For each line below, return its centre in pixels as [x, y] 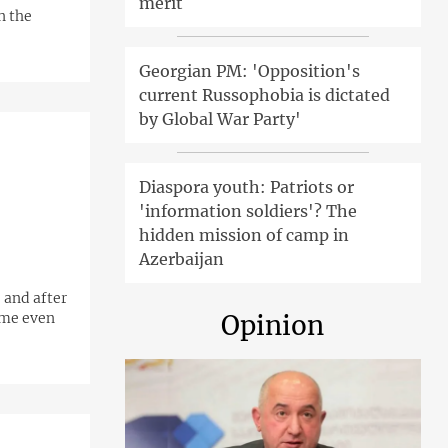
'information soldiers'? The [247, 211]
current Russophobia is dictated [264, 95]
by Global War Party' [219, 119]
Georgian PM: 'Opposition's [249, 71]
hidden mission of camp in [243, 235]
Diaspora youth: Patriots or [246, 187]
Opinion [273, 326]
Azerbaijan [181, 259]
